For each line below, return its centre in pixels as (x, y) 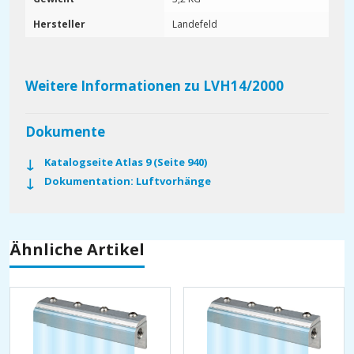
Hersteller (59, 24)
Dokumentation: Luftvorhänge (128, 181)
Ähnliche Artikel (77, 250)
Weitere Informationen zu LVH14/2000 (154, 85)
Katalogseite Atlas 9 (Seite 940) (126, 162)
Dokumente (65, 132)
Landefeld (195, 24)
